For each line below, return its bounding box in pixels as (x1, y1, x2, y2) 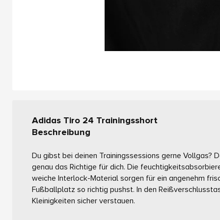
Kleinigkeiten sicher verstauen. (32, 195, 135, 206)
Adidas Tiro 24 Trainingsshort (32, 114, 158, 126)
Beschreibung (32, 126, 90, 138)
